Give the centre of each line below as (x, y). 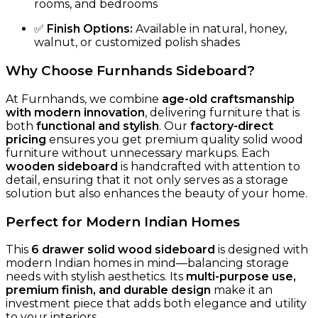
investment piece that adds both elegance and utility (156, 304)
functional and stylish (98, 126)
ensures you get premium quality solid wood (175, 139)
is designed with (262, 250)
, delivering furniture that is (222, 112)
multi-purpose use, (241, 277)
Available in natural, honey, (210, 29)
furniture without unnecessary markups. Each (138, 153)
